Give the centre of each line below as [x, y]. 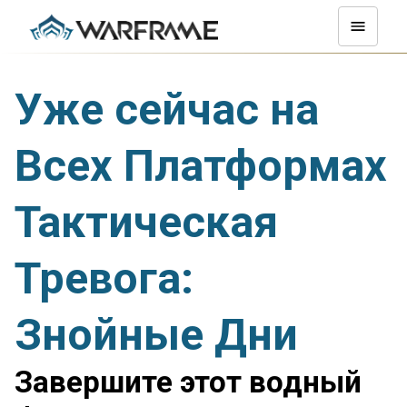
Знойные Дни [156, 335]
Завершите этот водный [188, 382]
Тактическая [146, 222]
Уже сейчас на [167, 109]
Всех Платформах [201, 166]
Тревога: [104, 278]
